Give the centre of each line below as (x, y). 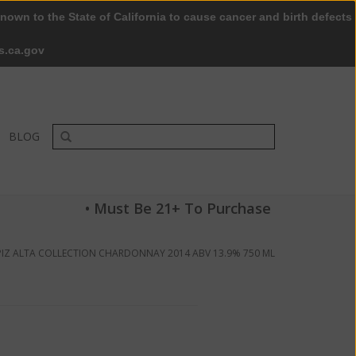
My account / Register (226, 47)
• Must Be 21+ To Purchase (178, 208)
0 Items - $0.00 (109, 47)
